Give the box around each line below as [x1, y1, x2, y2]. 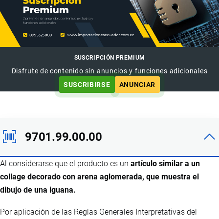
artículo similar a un [131, 158, 200, 168]
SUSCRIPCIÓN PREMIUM [74, 54, 145, 61]
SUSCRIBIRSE [63, 80, 110, 88]
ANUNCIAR [119, 80, 156, 88]
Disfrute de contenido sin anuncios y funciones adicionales [11, 66, 208, 75]
